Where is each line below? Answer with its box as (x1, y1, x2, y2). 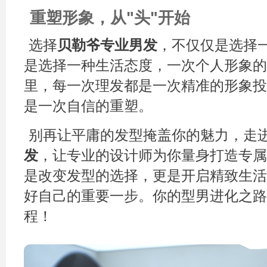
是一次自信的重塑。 (24, 98, 153, 114)
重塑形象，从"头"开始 (30, 9, 190, 27)
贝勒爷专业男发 (57, 37, 157, 54)
